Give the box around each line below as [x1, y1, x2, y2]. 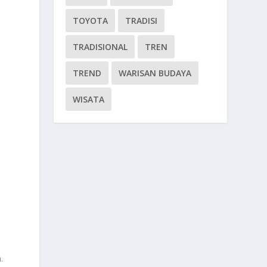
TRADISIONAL [73, 41, 128, 52]
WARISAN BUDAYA [119, 67, 192, 79]
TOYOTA [73, 14, 108, 26]
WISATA [73, 93, 105, 105]
